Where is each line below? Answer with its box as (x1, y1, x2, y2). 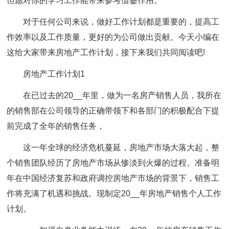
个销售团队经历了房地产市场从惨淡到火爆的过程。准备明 (7, 158, 220, 167)
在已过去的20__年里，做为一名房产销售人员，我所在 (23, 91, 222, 100)
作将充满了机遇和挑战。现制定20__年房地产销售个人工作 (7, 189, 222, 198)
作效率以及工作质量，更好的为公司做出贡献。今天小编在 (7, 33, 220, 41)
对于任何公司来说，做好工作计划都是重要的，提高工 (23, 17, 220, 26)
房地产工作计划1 (23, 70, 85, 78)
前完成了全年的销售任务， (7, 122, 105, 130)
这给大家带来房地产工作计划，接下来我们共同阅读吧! (7, 48, 205, 57)
